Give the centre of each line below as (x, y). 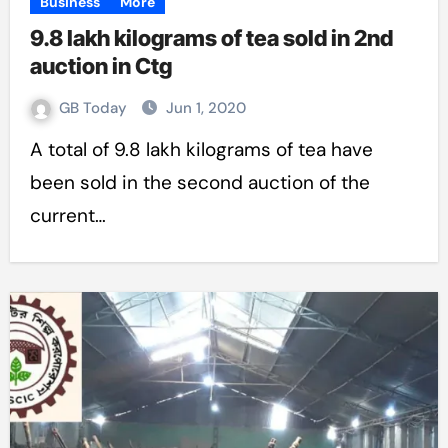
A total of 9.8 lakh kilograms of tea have (36, 149)
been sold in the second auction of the (199, 182)
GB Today (94, 108)
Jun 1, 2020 (205, 108)
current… (67, 215)
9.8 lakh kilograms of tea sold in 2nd (211, 38)
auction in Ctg (100, 66)
